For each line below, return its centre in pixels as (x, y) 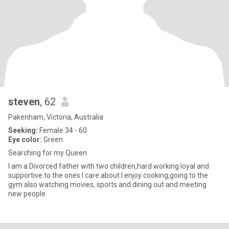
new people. (28, 194)
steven (24, 102)
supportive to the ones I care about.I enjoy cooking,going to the (108, 175)
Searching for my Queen (48, 153)
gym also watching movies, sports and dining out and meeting (107, 185)
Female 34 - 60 (62, 130)
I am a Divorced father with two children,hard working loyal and (109, 166)
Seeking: (23, 130)
